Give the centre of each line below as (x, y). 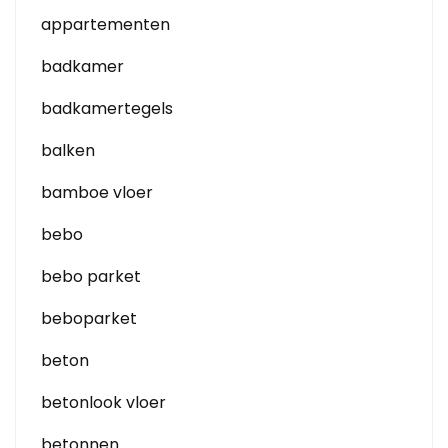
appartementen (105, 24)
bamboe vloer (97, 192)
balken (68, 150)
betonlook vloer (103, 402)
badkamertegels (107, 108)
